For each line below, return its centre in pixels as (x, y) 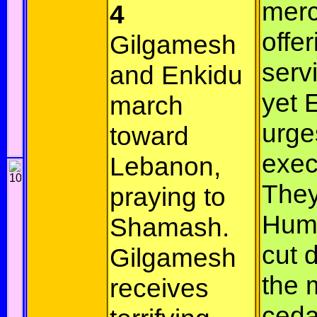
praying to (168, 197)
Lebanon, (165, 166)
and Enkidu (176, 75)
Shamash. (169, 227)
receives (159, 288)
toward (149, 136)
